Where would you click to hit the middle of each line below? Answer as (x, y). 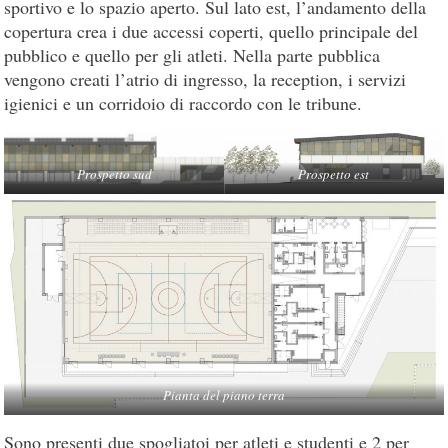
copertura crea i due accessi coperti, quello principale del (211, 30)
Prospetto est (334, 174)
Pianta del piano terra (224, 395)
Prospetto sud (114, 174)
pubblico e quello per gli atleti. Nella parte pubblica (192, 54)
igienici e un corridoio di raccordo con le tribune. (183, 102)
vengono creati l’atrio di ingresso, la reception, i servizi (205, 78)
